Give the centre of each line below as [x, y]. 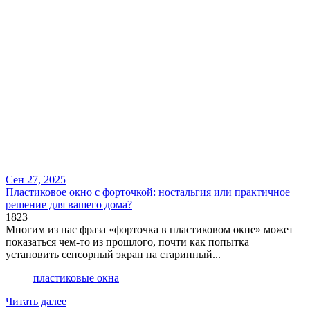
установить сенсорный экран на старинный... [113, 255]
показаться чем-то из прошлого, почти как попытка [127, 242]
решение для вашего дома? [69, 205]
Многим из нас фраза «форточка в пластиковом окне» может [149, 230]
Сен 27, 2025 [36, 180]
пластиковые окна [76, 278]
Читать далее [36, 302]
